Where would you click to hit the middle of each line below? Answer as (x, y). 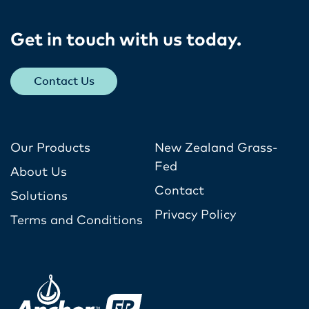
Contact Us (64, 81)
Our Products (50, 148)
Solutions (39, 196)
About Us (39, 172)
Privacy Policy (195, 215)
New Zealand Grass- (216, 148)
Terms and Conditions (77, 220)
